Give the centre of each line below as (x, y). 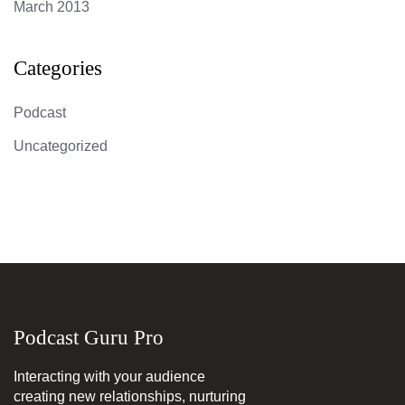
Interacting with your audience (109, 377)
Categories (58, 69)
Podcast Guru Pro (89, 338)
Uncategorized (61, 146)
